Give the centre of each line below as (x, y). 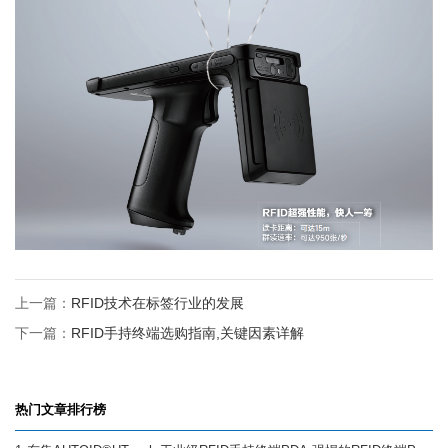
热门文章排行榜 (60, 410)
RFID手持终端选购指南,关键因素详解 (187, 333)
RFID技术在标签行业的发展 (157, 303)
